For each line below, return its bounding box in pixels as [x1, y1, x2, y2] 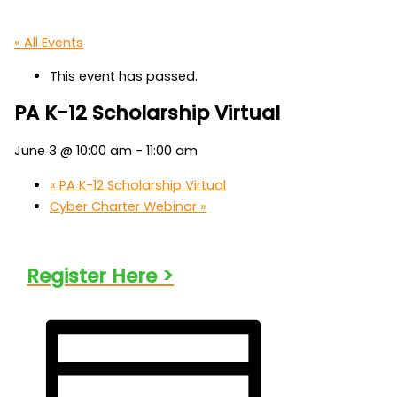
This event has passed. [49, 67, 198, 86]
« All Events [13, 33, 83, 51]
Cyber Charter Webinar [49, 198, 200, 216]
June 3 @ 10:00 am [13, 142, 132, 160]
